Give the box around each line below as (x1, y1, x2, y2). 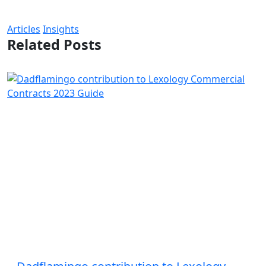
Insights (43, 23, 79, 36)
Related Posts (7, 35, 102, 54)
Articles (7, 23, 40, 36)
